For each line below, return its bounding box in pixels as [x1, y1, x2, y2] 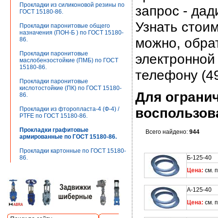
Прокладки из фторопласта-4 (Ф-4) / [19, 106, 119, 112]
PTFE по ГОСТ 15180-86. [19, 112, 88, 119]
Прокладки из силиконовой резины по [19, 1, 125, 8]
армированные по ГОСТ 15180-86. [19, 133, 117, 140]
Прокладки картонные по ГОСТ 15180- [19, 147, 126, 154]
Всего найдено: [145, 128, 189, 135]
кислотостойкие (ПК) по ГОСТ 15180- [19, 85, 122, 91]
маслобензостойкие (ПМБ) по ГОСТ [19, 57, 118, 64]
